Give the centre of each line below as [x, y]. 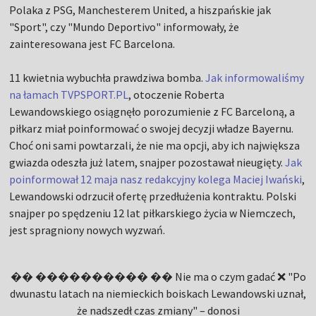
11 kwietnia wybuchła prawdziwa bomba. [108, 78]
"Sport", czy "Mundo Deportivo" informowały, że [124, 27]
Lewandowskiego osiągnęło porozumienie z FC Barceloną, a [152, 111]
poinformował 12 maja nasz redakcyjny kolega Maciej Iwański [156, 179]
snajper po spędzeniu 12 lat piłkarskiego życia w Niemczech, [153, 213]
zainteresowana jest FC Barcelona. [92, 44]
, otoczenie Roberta [177, 95]
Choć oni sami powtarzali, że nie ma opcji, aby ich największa [155, 145]
